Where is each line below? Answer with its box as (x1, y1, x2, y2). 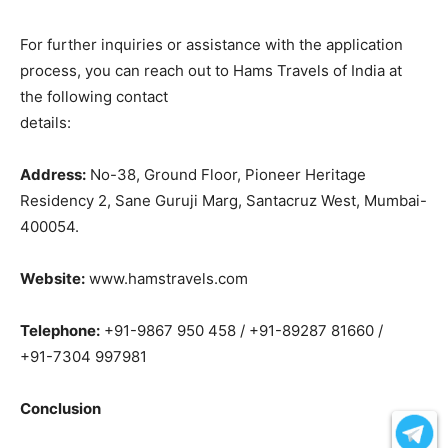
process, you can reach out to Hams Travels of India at (20, 61, 402, 81)
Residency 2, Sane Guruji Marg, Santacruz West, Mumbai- (20, 191, 427, 211)
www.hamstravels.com (85, 269, 248, 289)
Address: (20, 165, 86, 185)
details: (20, 113, 71, 133)
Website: (20, 269, 85, 289)
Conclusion (20, 399, 101, 419)
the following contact (20, 87, 168, 107)
